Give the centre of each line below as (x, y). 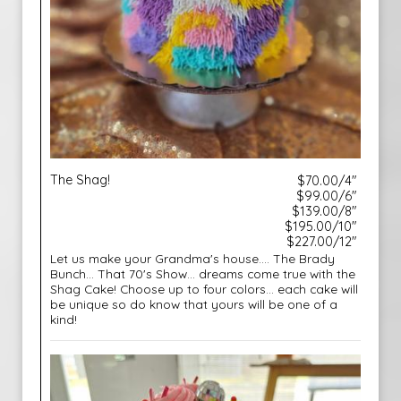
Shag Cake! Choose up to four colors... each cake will (204, 289)
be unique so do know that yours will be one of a (194, 304)
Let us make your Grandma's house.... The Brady (192, 258)
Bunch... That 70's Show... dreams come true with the (203, 273)
